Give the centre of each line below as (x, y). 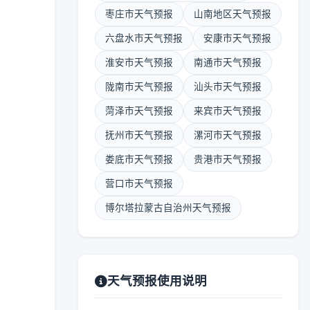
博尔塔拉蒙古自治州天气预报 (168, 208)
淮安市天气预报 (139, 62)
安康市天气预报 (237, 38)
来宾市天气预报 (228, 111)
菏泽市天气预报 (139, 111)
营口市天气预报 (139, 183)
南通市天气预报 (228, 62)
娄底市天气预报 (139, 159)
